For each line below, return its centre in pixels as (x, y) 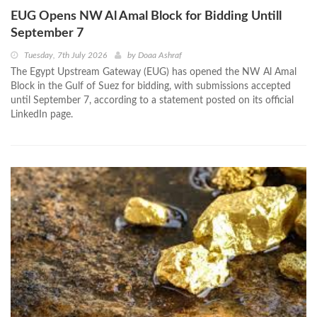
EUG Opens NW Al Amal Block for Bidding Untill (146, 17)
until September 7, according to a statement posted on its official (152, 101)
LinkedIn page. (42, 115)
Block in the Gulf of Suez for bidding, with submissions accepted (151, 87)
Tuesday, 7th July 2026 (65, 56)
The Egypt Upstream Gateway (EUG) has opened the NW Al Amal (154, 73)
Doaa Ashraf (160, 56)
